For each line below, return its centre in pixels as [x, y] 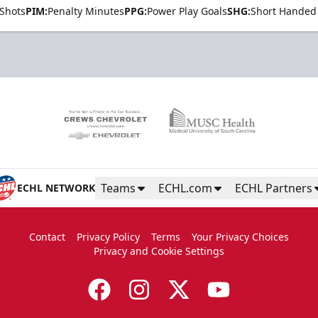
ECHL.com [185, 188]
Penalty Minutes [86, 11]
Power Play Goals [187, 11]
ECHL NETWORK [56, 188]
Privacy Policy [108, 237]
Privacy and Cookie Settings [159, 251]
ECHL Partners [274, 188]
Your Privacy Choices [240, 237]
